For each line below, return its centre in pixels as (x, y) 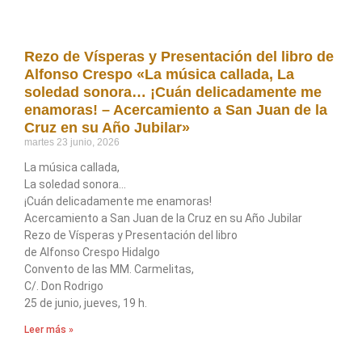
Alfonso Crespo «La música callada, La (159, 75)
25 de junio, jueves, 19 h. (86, 303)
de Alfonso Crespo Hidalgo (92, 253)
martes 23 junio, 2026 (72, 143)
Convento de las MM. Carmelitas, (109, 269)
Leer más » (49, 330)
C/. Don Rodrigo (64, 286)
